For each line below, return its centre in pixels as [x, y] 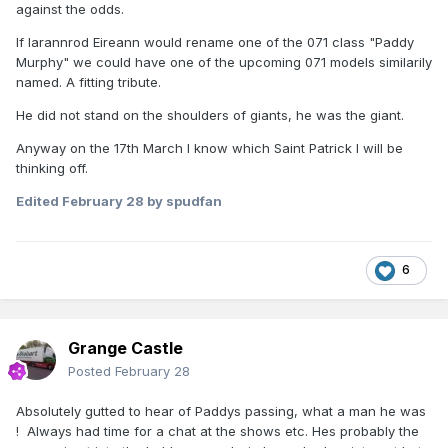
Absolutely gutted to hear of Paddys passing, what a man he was [221, 410]
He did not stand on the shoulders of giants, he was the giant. [210, 114]
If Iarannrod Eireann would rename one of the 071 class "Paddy [215, 41]
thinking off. [52, 167]
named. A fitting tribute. [88, 81]
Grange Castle [125, 347]
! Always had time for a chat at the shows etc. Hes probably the [217, 430]
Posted [91, 370]
